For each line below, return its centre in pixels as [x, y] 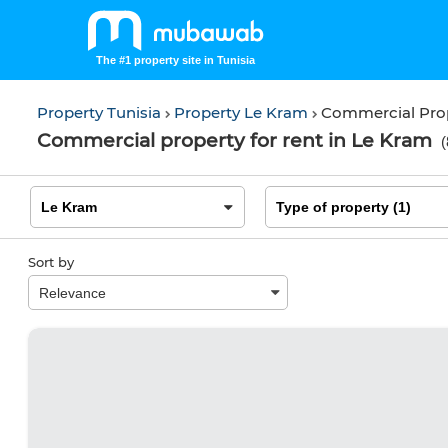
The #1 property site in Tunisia [175, 60]
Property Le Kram [243, 112]
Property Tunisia [101, 112]
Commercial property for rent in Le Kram [234, 140]
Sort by [51, 262]
